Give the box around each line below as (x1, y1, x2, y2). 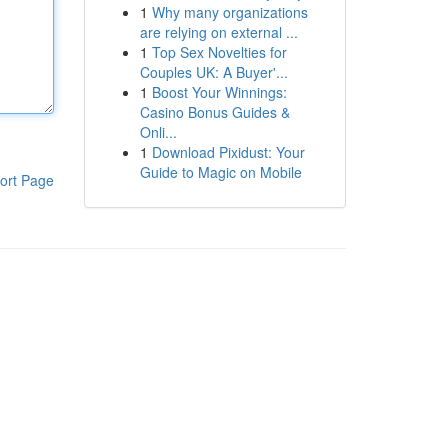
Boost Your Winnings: (151, 82, 287, 102)
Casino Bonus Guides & (139, 102, 290, 122)
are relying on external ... (139, 22, 298, 42)
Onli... (139, 122, 177, 142)
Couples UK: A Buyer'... (139, 62, 288, 82)
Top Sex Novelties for (151, 42, 287, 62)
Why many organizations (151, 2, 308, 22)
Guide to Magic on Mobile (139, 162, 302, 182)
